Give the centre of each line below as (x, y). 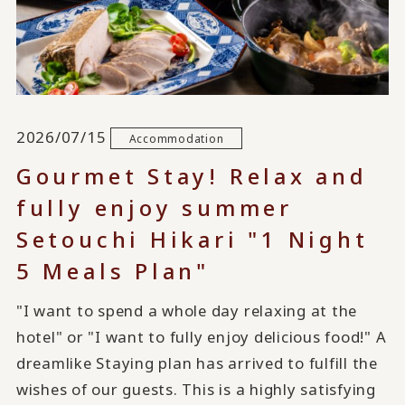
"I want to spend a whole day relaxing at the (187, 311)
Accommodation (176, 138)
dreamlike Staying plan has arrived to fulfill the (197, 363)
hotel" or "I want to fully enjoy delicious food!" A (201, 337)
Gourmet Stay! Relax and (192, 176)
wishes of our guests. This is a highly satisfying (196, 390)
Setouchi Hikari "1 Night (192, 240)
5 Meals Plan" (113, 271)
